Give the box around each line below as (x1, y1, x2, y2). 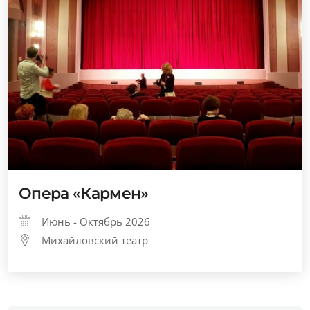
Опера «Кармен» (19, 184, 149, 203)
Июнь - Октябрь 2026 (42, 215, 150, 228)
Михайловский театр (42, 233, 148, 247)
